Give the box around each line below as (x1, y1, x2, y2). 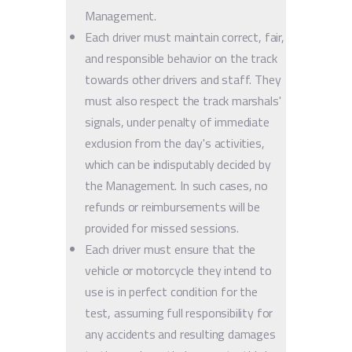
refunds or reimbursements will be (85, 196, 261, 216)
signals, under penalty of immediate (85, 112, 269, 131)
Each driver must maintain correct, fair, (85, 27, 284, 46)
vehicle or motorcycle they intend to (85, 260, 272, 280)
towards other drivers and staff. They (85, 69, 281, 89)
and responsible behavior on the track (85, 48, 277, 68)
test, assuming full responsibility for (85, 302, 273, 322)
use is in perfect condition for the (85, 281, 258, 301)
